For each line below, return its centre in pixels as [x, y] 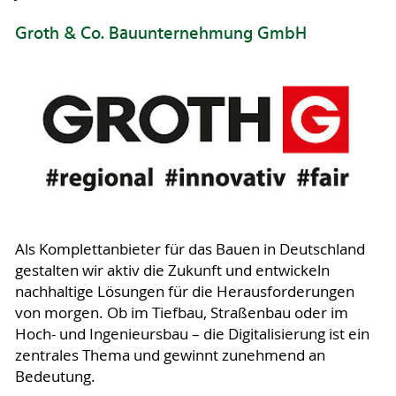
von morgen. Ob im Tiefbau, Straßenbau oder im [181, 313]
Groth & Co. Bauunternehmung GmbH [160, 35]
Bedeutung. [55, 377]
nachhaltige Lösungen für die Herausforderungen [184, 292]
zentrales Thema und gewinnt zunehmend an [170, 356]
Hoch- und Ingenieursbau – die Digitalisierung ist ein [192, 335]
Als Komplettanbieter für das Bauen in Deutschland [190, 250]
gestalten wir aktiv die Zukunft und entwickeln [172, 271]
